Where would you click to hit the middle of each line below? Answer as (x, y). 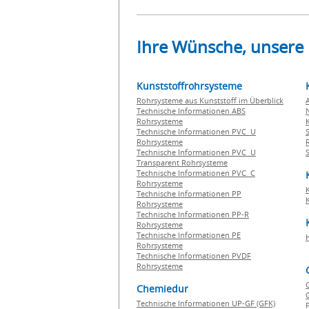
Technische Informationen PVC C (196, 173)
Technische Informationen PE (189, 235)
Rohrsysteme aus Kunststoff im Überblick (210, 100)
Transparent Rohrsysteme (182, 162)
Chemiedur (162, 289)
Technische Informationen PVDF (194, 256)
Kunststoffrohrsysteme (189, 86)
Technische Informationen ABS (191, 111)
